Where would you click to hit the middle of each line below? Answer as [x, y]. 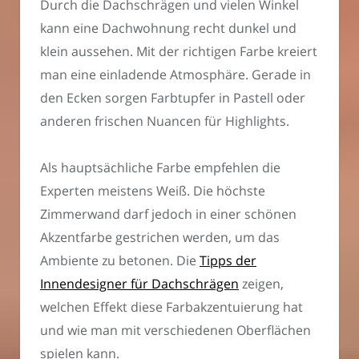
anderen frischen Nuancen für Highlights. [165, 121]
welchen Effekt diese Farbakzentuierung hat [171, 307]
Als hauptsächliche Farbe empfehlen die [160, 168]
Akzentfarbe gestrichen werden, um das [160, 238]
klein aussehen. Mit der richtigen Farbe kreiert [179, 51]
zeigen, [261, 284]
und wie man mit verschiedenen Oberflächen [175, 331]
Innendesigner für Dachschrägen [139, 284]
